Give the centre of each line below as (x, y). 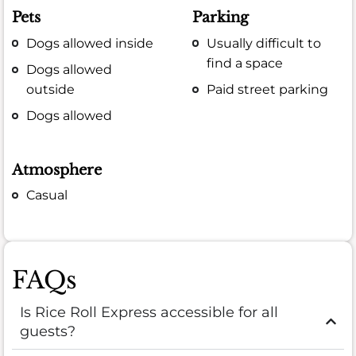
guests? (48, 331)
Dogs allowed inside (90, 43)
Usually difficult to (264, 43)
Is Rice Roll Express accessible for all (149, 312)
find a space (245, 63)
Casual (47, 195)
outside (51, 89)
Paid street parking (268, 89)
